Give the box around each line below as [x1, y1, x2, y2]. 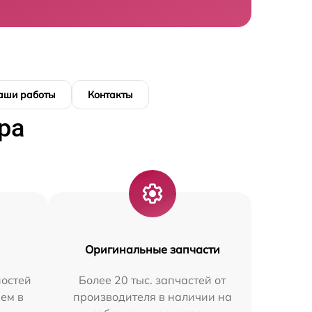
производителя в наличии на [72, 290, 232, 304]
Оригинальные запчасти [84, 242, 220, 256]
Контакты [88, 88, 133, 101]
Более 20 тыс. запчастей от [79, 273, 226, 287]
